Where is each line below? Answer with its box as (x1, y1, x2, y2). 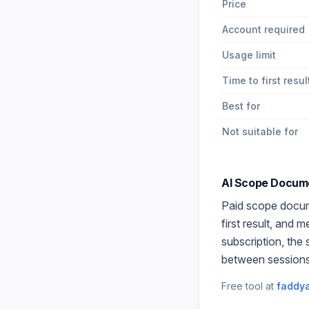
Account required (222, 23, 305, 35)
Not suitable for (222, 126, 298, 137)
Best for (222, 100, 260, 112)
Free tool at (221, 280, 274, 292)
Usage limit (222, 49, 276, 61)
